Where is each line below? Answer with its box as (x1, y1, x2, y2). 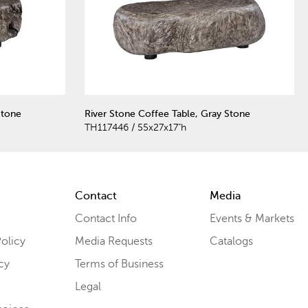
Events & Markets (209, 212, 294, 225)
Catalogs (209, 234, 253, 247)
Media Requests (74, 234, 153, 247)
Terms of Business (74, 257, 164, 270)
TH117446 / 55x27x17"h (85, 122, 186, 133)
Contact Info (74, 212, 137, 225)
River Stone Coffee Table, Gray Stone (85, 108, 250, 119)
